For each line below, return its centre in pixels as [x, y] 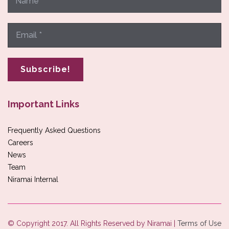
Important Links [43, 104]
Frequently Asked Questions [54, 131]
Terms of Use [199, 224]
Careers [20, 143]
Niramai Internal [33, 180]
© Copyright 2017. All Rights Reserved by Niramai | [93, 224]
